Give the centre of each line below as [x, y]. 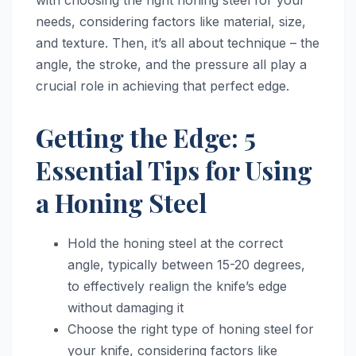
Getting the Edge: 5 [145, 137]
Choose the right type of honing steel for [191, 329]
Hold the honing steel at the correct [175, 243]
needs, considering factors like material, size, [171, 21]
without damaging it [126, 307]
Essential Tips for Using [174, 169]
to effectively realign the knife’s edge [177, 286]
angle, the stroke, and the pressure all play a [171, 64]
